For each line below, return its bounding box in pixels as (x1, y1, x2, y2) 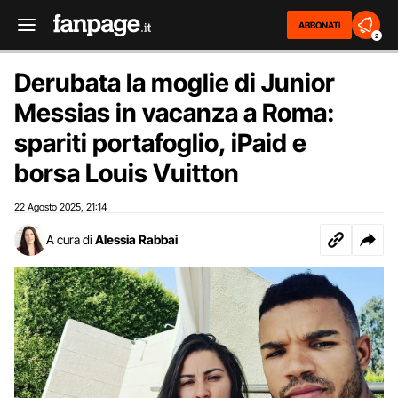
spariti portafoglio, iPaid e (14, 128, 306, 158)
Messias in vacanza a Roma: (14, 98, 335, 128)
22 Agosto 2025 (14, 201, 81, 213)
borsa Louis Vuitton (14, 158, 239, 188)
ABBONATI (298, 20, 340, 30)
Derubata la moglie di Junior (14, 68, 335, 98)
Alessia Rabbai (95, 232, 178, 247)
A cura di (46, 232, 92, 247)
